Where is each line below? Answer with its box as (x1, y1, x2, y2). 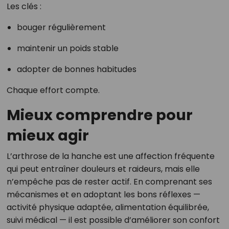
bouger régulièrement (16, 21, 106, 33)
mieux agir (6, 125, 89, 146)
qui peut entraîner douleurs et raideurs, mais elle (6, 163, 200, 175)
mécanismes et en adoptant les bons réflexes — (6, 188, 200, 200)
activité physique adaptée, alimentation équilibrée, (6, 201, 209, 213)
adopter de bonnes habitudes (16, 63, 136, 75)
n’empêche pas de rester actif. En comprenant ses (6, 175, 212, 188)
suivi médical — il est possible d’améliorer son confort (6, 214, 220, 226)
